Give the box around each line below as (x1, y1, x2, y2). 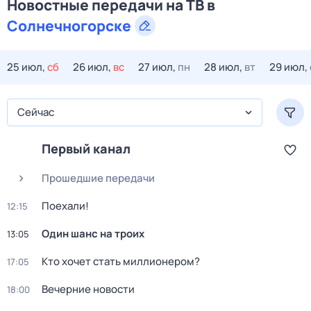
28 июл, (204, 60, 242, 74)
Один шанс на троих (42, 226, 144, 241)
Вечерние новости (42, 282, 135, 296)
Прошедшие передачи (42, 171, 155, 185)
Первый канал (42, 140, 131, 157)
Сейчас (17, 105, 54, 119)
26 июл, (73, 60, 111, 74)
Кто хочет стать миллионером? (42, 254, 200, 269)
